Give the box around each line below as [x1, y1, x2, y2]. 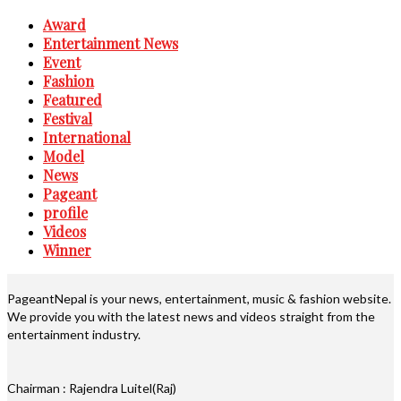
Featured [43, 90, 102, 109]
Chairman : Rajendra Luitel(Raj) [7, 380, 176, 396]
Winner [43, 240, 91, 260]
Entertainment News [43, 33, 178, 53]
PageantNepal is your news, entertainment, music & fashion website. [7, 290, 391, 306]
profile [43, 202, 88, 222]
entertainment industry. [7, 326, 141, 342]
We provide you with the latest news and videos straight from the [7, 308, 375, 324]
